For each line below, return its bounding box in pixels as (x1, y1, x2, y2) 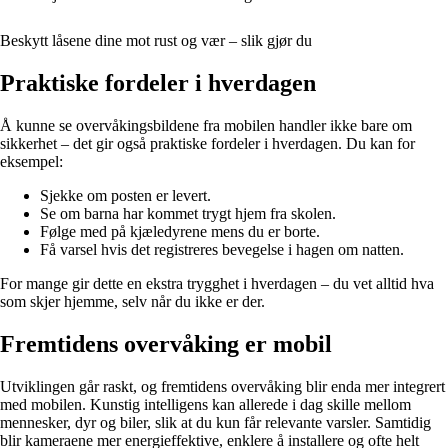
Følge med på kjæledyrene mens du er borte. (40, 223, 320, 241)
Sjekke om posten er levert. (40, 187, 211, 205)
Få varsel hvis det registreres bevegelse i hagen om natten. (40, 241, 404, 259)
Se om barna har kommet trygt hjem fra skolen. (40, 205, 336, 223)
